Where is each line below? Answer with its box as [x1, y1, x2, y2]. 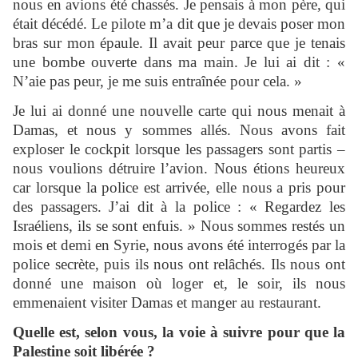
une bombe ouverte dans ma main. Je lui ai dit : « [13, 54, 345, 71]
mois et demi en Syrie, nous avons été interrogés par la [13, 237, 345, 254]
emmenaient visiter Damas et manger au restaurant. [13, 294, 321, 312]
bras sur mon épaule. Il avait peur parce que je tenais [13, 34, 345, 52]
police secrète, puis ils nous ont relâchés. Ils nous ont [13, 256, 345, 273]
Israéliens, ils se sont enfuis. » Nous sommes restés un [13, 217, 345, 235]
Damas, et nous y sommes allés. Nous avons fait [13, 121, 345, 139]
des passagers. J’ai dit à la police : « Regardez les [13, 198, 345, 216]
